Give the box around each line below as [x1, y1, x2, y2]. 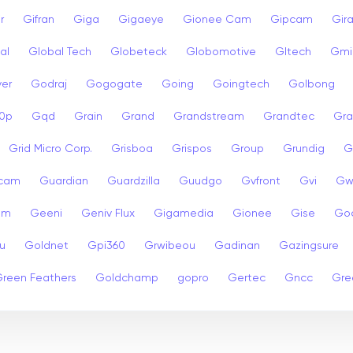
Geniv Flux [81, 207, 135, 219]
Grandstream [173, 110, 244, 122]
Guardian [39, 175, 88, 187]
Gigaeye [118, 13, 164, 25]
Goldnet [24, 240, 69, 251]
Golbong [288, 78, 335, 90]
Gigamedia [154, 207, 214, 219]
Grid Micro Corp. [9, 143, 92, 154]
